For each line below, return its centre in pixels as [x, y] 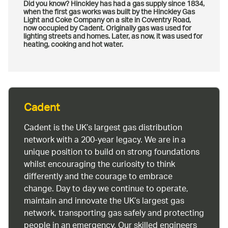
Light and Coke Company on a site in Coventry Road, [107, 21]
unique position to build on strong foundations [112, 153]
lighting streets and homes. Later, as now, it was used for [113, 37]
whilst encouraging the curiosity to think [99, 165]
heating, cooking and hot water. [73, 45]
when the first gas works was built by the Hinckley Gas [109, 12]
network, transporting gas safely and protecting [114, 214]
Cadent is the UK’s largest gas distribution [103, 129]
